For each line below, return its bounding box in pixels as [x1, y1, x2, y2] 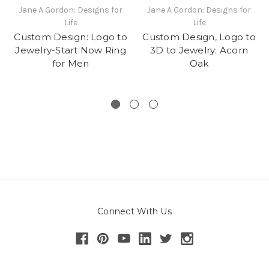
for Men [52, 58, 89, 70]
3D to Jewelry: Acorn [150, 44, 248, 56]
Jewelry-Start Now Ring [15, 44, 126, 56]
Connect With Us [97, 206, 172, 217]
